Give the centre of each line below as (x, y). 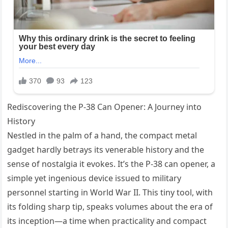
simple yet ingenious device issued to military (94, 178)
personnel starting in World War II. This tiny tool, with (110, 193)
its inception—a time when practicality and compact (107, 221)
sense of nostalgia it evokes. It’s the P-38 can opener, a (111, 164)
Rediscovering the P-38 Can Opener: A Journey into (105, 107)
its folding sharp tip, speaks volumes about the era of (110, 207)
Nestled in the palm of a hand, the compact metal (102, 136)
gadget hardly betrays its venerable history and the (106, 150)
